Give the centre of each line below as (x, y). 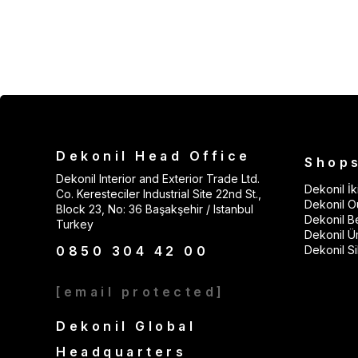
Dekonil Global (126, 326)
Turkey (75, 224)
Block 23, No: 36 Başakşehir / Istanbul (155, 209)
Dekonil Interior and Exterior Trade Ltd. (158, 179)
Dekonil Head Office (153, 156)
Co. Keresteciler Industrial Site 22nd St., (159, 194)
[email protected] (141, 292)
